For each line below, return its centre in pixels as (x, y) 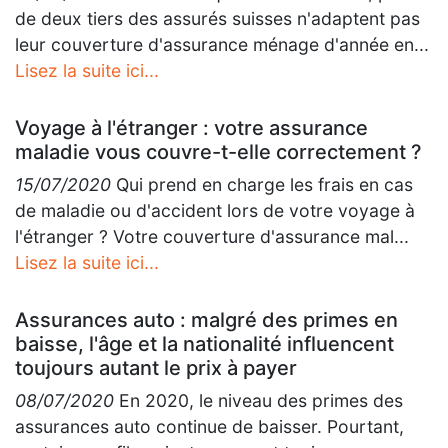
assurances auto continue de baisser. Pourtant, (209, 426)
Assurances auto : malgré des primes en (206, 320)
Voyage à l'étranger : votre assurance (191, 128)
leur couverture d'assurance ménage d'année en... (222, 44)
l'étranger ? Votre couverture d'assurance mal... (212, 236)
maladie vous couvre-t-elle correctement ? (218, 152)
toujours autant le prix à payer (156, 368)
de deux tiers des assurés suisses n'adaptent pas (217, 18)
